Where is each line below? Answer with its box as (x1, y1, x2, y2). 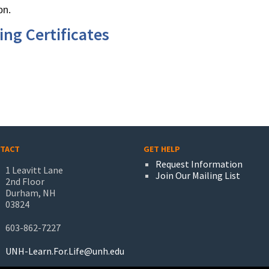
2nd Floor (5, 175, 44, 187)
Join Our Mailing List (156, 169, 240, 181)
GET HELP (144, 144, 180, 154)
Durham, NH (5, 187, 56, 199)
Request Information (156, 158, 243, 170)
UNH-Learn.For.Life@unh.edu (5, 245, 124, 257)
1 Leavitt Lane (5, 164, 63, 176)
